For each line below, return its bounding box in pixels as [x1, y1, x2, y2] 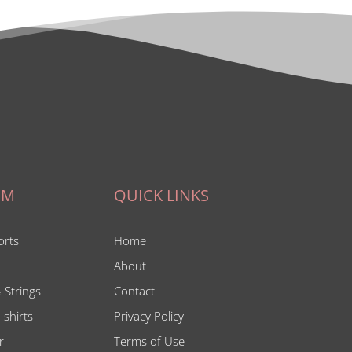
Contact [114, 282, 156, 299]
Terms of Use [114, 332, 185, 349]
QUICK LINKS [114, 184, 210, 206]
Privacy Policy [114, 307, 185, 324]
